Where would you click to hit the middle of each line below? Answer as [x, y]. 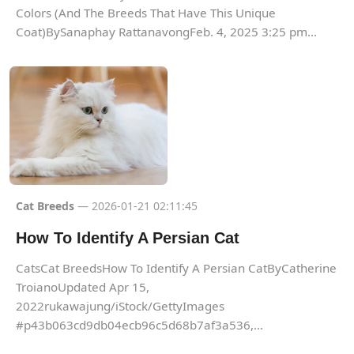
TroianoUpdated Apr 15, [83, 286]
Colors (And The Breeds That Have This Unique [146, 12]
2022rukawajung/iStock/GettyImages [120, 305]
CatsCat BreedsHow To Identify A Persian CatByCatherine [176, 267]
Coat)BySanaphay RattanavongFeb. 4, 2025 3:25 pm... [166, 31]
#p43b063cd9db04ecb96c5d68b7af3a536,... [139, 324]
